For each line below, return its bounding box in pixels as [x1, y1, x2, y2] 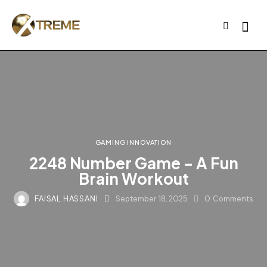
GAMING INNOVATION [95, 138, 172, 146]
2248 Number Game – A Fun [29, 153, 238, 173]
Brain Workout [78, 168, 189, 188]
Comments [212, 193, 253, 204]
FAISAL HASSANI [35, 193, 98, 203]
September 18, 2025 [115, 193, 188, 204]
